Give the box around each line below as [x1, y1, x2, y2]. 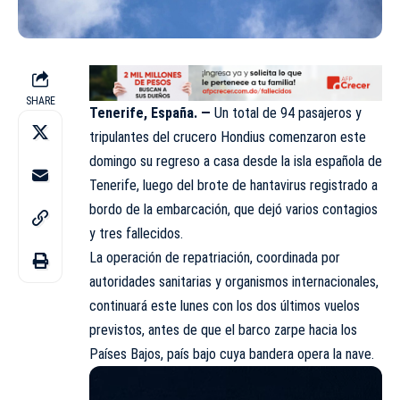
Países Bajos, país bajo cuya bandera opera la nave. [89, 346, 374, 363]
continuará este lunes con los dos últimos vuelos [89, 297, 360, 315]
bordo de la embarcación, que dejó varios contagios [89, 201, 378, 219]
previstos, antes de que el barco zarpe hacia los [89, 321, 357, 339]
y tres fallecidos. [89, 225, 183, 243]
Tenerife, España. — [89, 104, 214, 122]
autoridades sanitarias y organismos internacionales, [89, 273, 379, 291]
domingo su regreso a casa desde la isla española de [89, 153, 382, 171]
